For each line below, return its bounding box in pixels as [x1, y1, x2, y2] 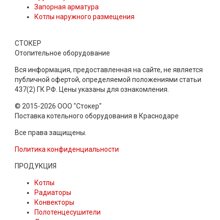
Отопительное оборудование [15, 49, 110, 57]
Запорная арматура [34, 3, 99, 11]
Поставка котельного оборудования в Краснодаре [15, 112, 179, 120]
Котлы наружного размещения [34, 13, 135, 21]
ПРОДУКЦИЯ [15, 162, 56, 170]
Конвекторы [34, 198, 74, 207]
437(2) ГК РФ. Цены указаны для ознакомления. [15, 85, 169, 94]
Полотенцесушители [34, 208, 101, 217]
